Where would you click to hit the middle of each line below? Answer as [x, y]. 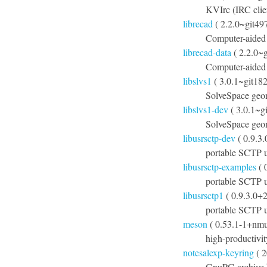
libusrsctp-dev [209, 138]
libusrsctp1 [203, 195]
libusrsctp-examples [220, 167]
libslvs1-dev [206, 109]
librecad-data [207, 52]
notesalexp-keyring [218, 252]
